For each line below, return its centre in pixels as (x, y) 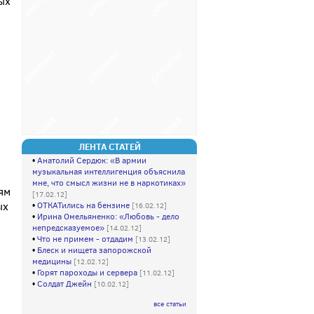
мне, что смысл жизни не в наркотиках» (109, 183)
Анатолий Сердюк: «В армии (92, 161)
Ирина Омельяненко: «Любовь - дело (108, 217)
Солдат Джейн (66, 284)
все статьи (170, 304)
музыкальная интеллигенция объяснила (109, 172)
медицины (53, 261)
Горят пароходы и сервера (88, 273)
